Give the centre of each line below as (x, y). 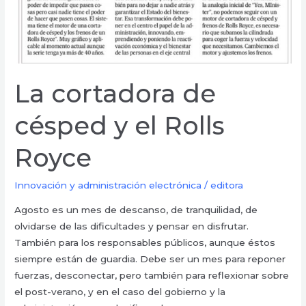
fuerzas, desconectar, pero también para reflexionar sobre (152, 275)
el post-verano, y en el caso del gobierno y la (120, 291)
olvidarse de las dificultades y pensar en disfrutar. (132, 226)
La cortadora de (115, 93)
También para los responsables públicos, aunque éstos (145, 242)
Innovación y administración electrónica (108, 185)
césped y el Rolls (120, 125)
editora (227, 185)
